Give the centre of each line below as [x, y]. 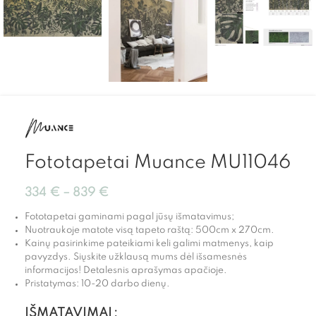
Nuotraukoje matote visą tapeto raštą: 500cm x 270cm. [150, 231]
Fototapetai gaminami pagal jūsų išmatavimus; [129, 217]
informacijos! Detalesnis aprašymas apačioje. [126, 271]
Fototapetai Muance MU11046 [158, 163]
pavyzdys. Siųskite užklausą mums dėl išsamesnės [136, 257]
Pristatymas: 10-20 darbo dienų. [97, 284]
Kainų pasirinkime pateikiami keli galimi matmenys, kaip [149, 244]
